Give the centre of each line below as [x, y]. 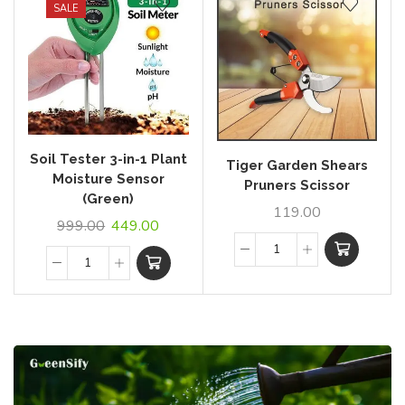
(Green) [108, 198]
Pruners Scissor [297, 185]
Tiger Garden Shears [297, 165]
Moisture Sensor [108, 178]
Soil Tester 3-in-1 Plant [108, 158]
